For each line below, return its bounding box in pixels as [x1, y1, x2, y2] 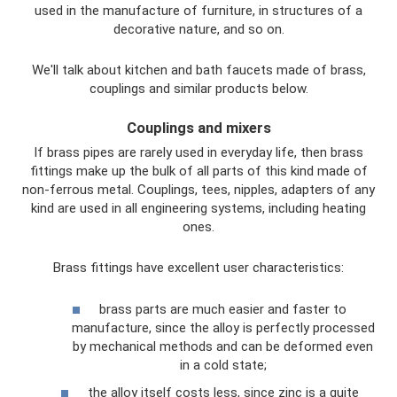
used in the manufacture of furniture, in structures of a [35, 2, 362, 19]
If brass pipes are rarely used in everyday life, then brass [34, 144, 363, 160]
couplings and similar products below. [89, 80, 308, 97]
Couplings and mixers [126, 119, 271, 136]
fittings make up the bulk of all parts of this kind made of [29, 163, 368, 179]
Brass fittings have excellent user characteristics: [53, 260, 344, 276]
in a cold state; [179, 356, 267, 373]
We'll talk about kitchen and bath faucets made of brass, [31, 61, 366, 78]
